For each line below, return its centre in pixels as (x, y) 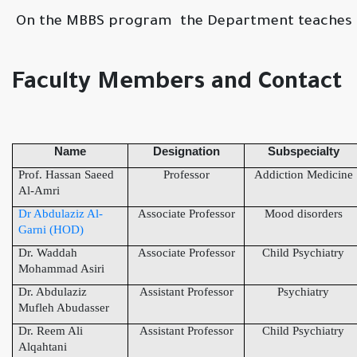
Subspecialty (303, 151)
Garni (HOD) (51, 230)
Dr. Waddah (48, 253)
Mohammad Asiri (61, 269)
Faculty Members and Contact (177, 84)
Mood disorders (303, 214)
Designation (186, 151)
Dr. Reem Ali (51, 331)
